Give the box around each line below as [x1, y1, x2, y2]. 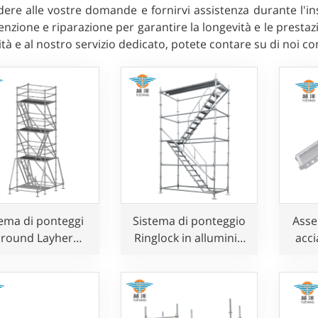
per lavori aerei [148, 247, 230, 263]
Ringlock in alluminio [133, 230, 244, 246]
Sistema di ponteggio [132, 213, 246, 229]
